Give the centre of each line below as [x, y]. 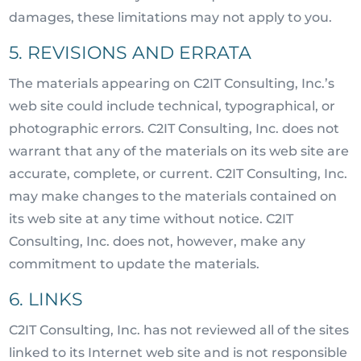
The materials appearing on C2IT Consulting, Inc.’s [172, 83]
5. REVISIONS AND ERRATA [131, 53]
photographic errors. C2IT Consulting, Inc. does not [174, 129]
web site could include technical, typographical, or [172, 106]
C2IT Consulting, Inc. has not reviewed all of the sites [179, 330]
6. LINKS [46, 299]
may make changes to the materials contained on [173, 196]
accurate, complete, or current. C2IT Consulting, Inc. [178, 174]
